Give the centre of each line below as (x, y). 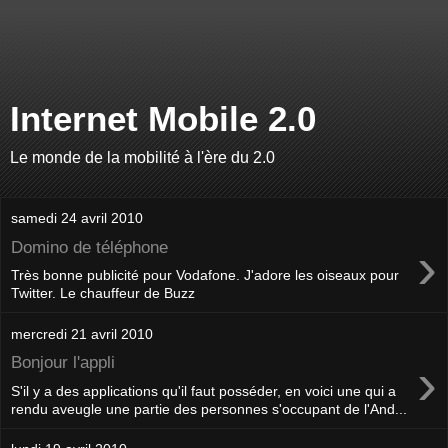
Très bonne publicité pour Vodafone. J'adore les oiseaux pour (205, 275)
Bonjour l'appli (63, 361)
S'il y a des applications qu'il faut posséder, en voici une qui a (203, 390)
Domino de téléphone (89, 246)
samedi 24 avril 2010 (77, 218)
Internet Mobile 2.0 (163, 119)
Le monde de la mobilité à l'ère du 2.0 (142, 157)
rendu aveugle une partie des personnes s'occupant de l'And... (209, 408)
